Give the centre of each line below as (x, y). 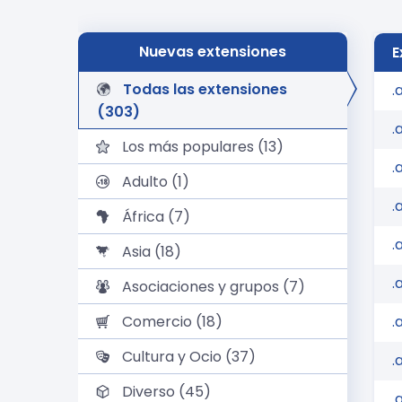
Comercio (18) (170, 322)
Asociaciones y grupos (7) (212, 287)
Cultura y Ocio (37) (187, 357)
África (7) (154, 217)
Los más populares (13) (201, 147)
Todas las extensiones (203, 89)
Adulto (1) (154, 182)
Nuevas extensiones (213, 52)
